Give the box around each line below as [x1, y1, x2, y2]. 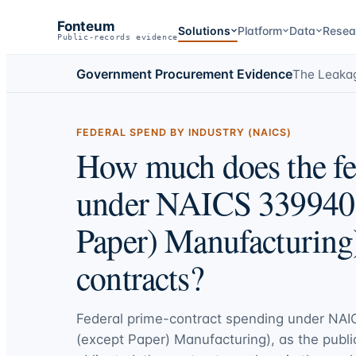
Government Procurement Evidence [76, 65, 292, 82]
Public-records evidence [57, 33, 178, 41]
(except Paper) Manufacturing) [76, 331, 271, 347]
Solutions [177, 23, 230, 37]
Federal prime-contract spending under [76, 310, 328, 327]
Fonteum [57, 18, 115, 34]
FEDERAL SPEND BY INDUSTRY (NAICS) [76, 126, 292, 139]
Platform [237, 23, 282, 37]
